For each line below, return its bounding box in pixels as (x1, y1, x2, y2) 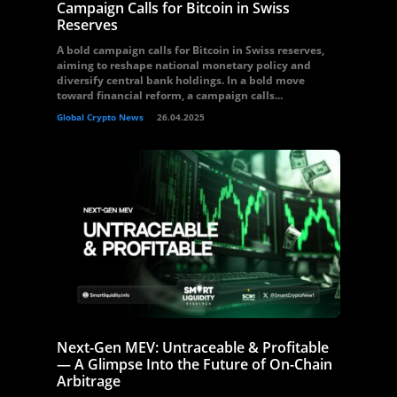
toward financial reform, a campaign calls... (57, 88, 283, 103)
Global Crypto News (57, 111, 144, 123)
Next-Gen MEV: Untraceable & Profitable (57, 338, 329, 357)
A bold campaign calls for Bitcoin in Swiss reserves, (57, 43, 324, 58)
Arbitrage (57, 371, 121, 391)
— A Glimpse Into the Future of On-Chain (57, 354, 332, 374)
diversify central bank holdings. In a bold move (57, 73, 305, 88)
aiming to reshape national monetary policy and (57, 58, 311, 73)
